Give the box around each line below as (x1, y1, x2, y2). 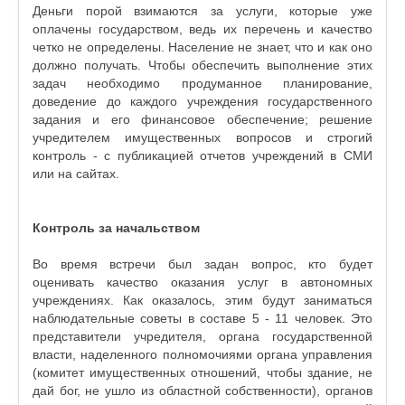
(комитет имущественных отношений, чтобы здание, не (33, 365, 372, 380)
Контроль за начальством (33, 221, 200, 235)
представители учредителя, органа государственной (33, 329, 372, 344)
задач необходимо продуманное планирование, (33, 76, 372, 90)
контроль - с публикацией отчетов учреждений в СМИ (33, 148, 372, 163)
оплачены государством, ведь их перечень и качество (33, 22, 372, 36)
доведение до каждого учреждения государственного (33, 94, 372, 108)
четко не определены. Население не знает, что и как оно (33, 40, 372, 54)
